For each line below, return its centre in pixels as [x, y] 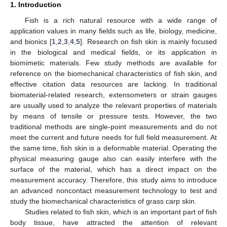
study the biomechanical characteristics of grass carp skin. [103, 201]
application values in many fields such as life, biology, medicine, [113, 31]
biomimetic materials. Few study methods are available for [113, 63]
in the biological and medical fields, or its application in [113, 52]
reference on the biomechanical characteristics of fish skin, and [113, 73]
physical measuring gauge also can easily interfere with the [113, 158]
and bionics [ [31, 41]
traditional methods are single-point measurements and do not [113, 126]
